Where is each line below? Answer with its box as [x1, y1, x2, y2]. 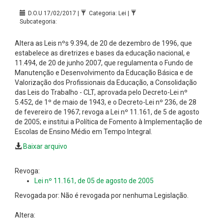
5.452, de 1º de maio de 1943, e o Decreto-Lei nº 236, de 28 [15, 98, 196, 106]
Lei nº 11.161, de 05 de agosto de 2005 [34, 176, 154, 185]
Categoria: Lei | [89, 9, 131, 17]
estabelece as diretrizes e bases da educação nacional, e [15, 49, 190, 57]
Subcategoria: [20, 18, 57, 25]
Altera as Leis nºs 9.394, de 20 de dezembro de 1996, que [15, 39, 192, 47]
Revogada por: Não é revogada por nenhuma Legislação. [15, 191, 189, 199]
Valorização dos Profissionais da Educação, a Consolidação [15, 78, 197, 86]
